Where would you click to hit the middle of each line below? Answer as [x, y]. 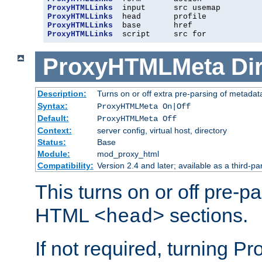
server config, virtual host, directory [162, 131]
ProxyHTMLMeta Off [137, 119]
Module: [54, 154]
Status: [51, 142]
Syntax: [52, 106]
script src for [160, 34]
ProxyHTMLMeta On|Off [144, 107]
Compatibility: [65, 166]
